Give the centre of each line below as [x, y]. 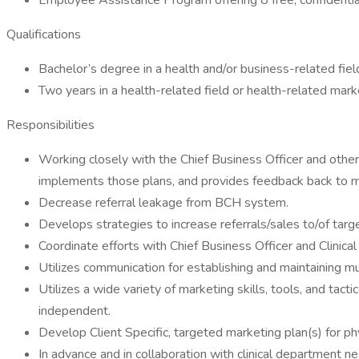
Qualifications [44, 34]
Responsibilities [50, 125]
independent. [75, 311]
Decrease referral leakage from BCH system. [163, 203]
